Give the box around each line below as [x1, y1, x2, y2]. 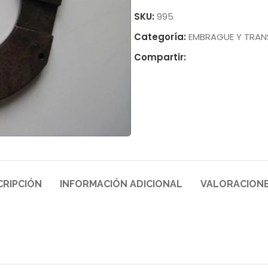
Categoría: [134, 31, 186, 43]
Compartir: [134, 51, 186, 63]
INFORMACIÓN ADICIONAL [60, 178, 182, 190]
